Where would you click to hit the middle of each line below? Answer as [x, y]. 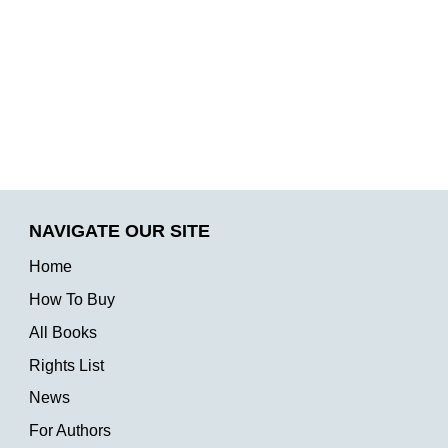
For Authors [70, 431]
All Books [63, 332]
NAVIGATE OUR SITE [120, 231]
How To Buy [72, 300]
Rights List [67, 365]
